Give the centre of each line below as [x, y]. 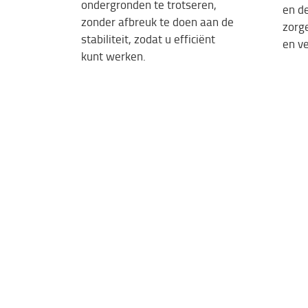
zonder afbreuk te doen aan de [157, 22]
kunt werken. [113, 56]
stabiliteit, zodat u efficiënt [148, 39]
